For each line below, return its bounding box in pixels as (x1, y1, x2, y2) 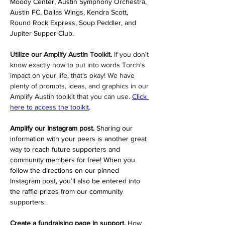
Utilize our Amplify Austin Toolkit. (10, 50, 114, 58)
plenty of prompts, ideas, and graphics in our (10, 82, 151, 90)
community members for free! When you (10, 156, 137, 164)
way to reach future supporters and (10, 145, 122, 153)
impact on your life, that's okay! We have (10, 71, 137, 79)
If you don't (114, 50, 151, 58)
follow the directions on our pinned (10, 166, 121, 174)
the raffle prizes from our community (10, 187, 125, 195)
